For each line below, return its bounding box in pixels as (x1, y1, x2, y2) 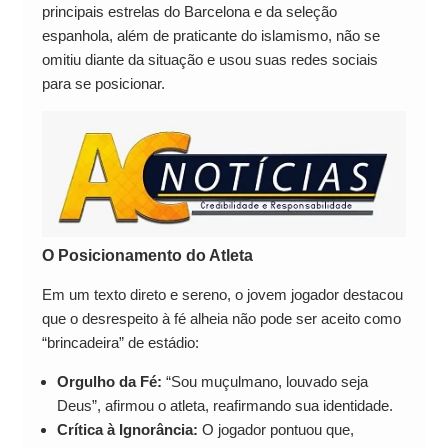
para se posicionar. (41, 75, 165, 93)
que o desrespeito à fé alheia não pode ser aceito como (41, 310, 401, 328)
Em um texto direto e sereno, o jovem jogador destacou (41, 286, 403, 304)
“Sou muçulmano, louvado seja (161, 373, 368, 391)
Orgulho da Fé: (56, 373, 162, 391)
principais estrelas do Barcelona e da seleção (41, 3, 337, 21)
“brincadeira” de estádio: (41, 334, 199, 352)
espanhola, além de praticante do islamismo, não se (41, 27, 380, 45)
